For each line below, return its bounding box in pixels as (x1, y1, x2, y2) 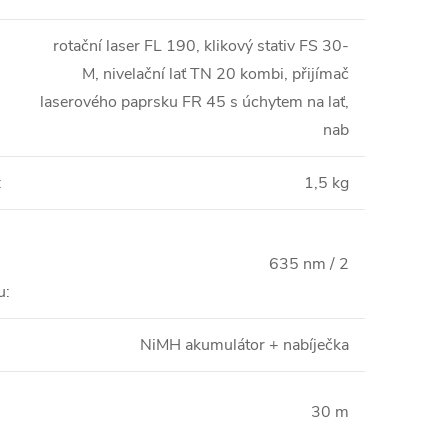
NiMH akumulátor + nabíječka (140, 334, 349, 356)
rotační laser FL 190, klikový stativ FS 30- (53, 35, 349, 57)
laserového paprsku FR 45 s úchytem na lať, (40, 91, 349, 113)
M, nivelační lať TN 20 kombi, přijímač (82, 63, 349, 85)
